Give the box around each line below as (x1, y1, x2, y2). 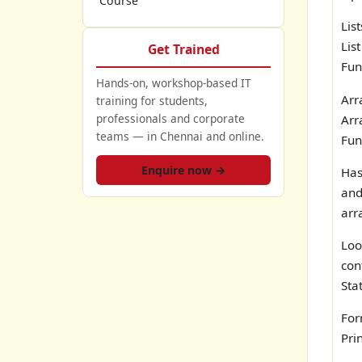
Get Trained (147, 40, 220, 58)
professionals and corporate (96, 111, 245, 126)
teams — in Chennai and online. (96, 128, 264, 144)
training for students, (96, 93, 208, 108)
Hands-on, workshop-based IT (96, 75, 251, 90)
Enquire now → (141, 162, 225, 178)
